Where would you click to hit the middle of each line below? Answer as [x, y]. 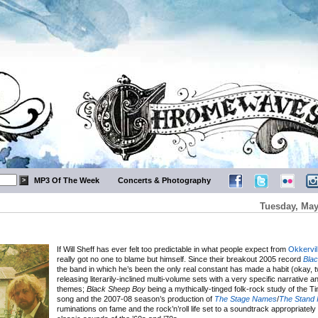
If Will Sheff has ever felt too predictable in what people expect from [172, 249]
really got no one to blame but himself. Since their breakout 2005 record [180, 259]
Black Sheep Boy [116, 289]
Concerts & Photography [164, 180]
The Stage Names [246, 299]
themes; [72, 289]
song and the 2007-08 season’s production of [136, 299]
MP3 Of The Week [67, 180]
